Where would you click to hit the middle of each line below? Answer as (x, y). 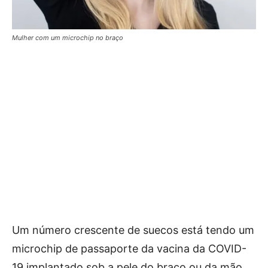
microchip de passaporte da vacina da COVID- (129, 249)
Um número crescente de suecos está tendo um (133, 230)
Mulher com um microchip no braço (68, 38)
